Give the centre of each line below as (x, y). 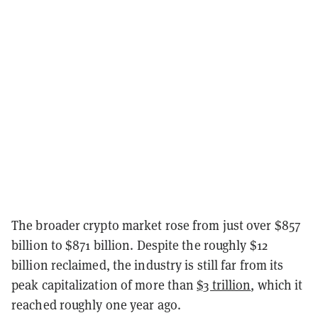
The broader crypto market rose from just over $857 (156, 225)
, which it (277, 285)
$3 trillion (224, 285)
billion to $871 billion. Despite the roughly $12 (139, 245)
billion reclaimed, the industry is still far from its (148, 265)
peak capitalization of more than (104, 285)
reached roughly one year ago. (96, 305)
